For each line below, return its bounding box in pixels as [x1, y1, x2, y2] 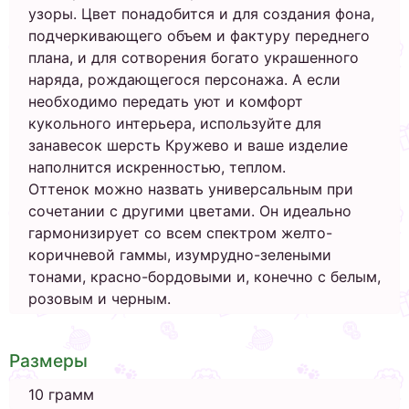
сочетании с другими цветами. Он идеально [28, 202, 351, 221]
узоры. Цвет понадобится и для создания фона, [28, 5, 374, 24]
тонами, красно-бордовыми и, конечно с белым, [28, 267, 381, 287]
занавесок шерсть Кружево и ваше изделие [28, 136, 348, 155]
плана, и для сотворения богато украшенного [28, 48, 359, 68]
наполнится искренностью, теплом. [28, 158, 286, 177]
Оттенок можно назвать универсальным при [28, 180, 353, 199]
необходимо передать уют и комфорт [28, 92, 303, 111]
